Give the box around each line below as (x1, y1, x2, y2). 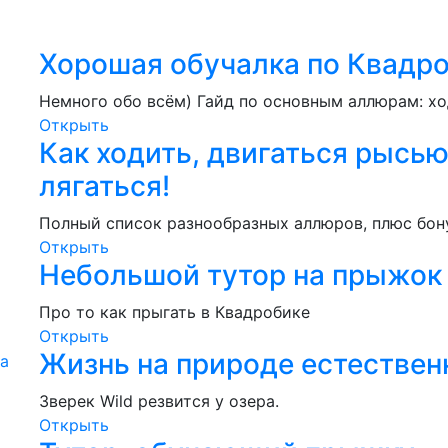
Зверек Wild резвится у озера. (39, 390, 279, 411)
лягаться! (39, 168, 170, 203)
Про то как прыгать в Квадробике (39, 301, 310, 322)
